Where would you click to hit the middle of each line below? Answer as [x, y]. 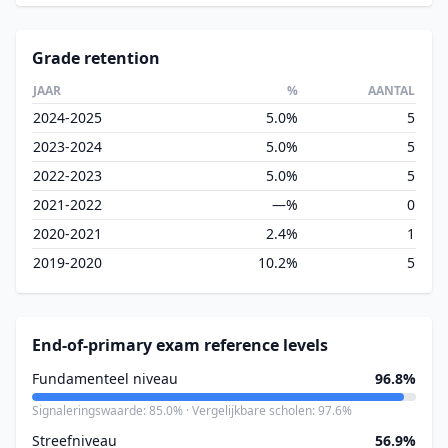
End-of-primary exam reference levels [180, 345]
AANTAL [391, 90]
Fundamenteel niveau [105, 378]
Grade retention [96, 58]
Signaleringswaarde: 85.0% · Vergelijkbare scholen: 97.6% [192, 410]
